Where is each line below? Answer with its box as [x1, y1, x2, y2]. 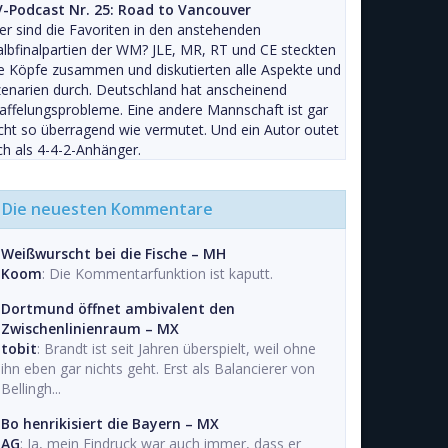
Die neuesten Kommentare [2, 198, 213, 220]
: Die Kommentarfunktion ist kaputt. [42, 264, 273, 283]
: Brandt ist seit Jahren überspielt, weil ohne [37, 339, 316, 358]
